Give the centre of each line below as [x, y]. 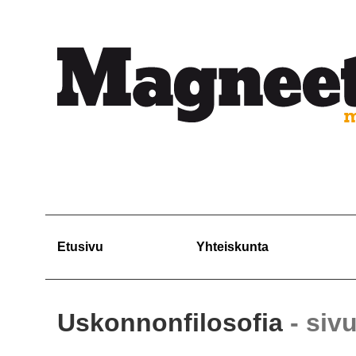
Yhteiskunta [232, 247]
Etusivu [80, 247]
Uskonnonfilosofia [174, 323]
